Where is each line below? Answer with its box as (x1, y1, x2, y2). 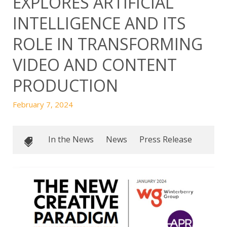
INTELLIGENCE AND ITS (13, 12, 186, 34)
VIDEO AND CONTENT (13, 54, 177, 75)
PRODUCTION (13, 74, 118, 96)
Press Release (139, 134, 192, 145)
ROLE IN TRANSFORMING (13, 33, 203, 55)
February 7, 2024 (13, 99, 73, 109)
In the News (48, 134, 94, 145)
